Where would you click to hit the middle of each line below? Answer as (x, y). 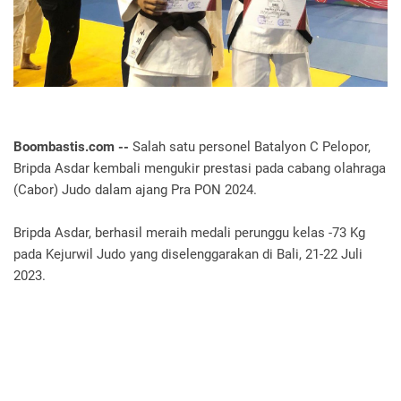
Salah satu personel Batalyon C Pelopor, (252, 146)
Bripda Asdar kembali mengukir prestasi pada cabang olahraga (200, 168)
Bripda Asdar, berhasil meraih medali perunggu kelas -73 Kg (189, 232)
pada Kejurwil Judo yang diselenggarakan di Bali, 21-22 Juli (188, 254)
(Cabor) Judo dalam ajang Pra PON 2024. (135, 189)
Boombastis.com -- (73, 146)
